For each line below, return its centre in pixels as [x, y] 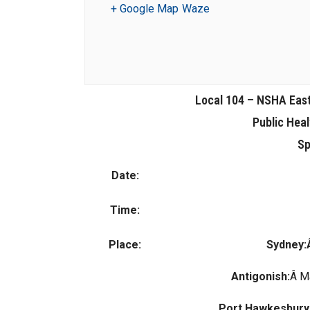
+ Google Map [145, 9]
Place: [125, 245]
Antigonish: [261, 276]
